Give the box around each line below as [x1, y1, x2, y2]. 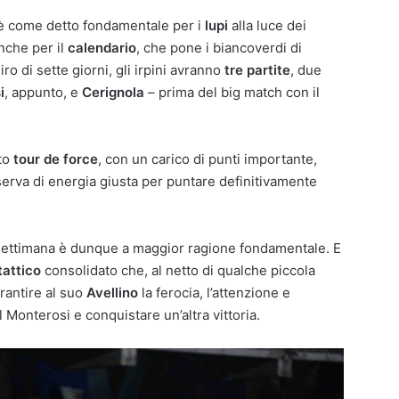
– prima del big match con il [144, 84, 320, 102]
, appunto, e [4, 84, 82, 102]
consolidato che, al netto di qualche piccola [41, 262, 315, 280]
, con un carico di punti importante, [98, 151, 317, 168]
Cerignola [82, 84, 144, 102]
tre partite [224, 61, 290, 79]
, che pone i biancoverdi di [136, 39, 302, 57]
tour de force [13, 151, 98, 168]
